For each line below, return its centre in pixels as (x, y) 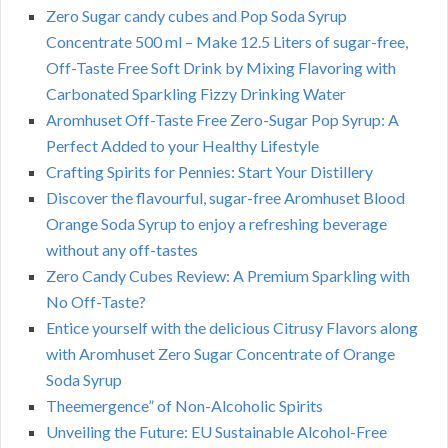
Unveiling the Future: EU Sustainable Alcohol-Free (216, 432)
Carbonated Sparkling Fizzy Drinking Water (196, 94)
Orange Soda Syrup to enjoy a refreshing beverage (216, 224)
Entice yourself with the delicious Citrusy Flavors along (232, 328)
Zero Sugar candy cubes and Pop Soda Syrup (196, 16)
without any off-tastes (122, 250)
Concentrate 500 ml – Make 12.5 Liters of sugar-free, (227, 42)
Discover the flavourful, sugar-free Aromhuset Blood (225, 198)
